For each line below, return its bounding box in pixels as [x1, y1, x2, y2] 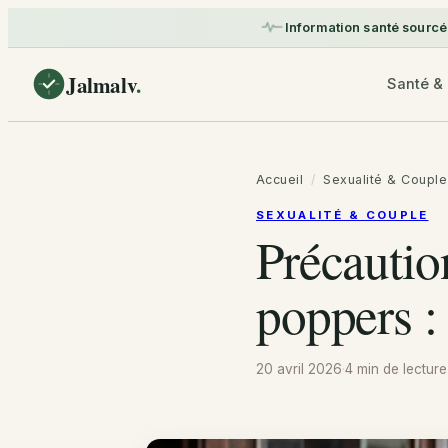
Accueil [256, 172, 304, 188]
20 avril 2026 [256, 361, 342, 378]
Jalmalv [66, 68, 137, 100]
